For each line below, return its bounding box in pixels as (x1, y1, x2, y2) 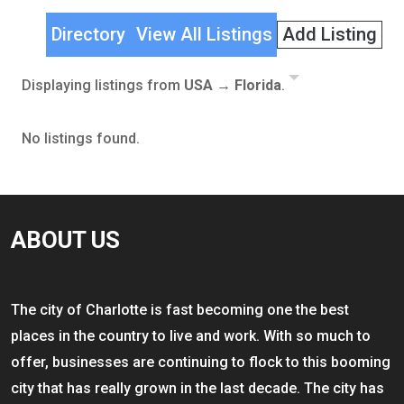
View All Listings (135, 23, 272, 45)
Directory (51, 23, 126, 45)
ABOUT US (11, 225, 120, 253)
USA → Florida (184, 76, 281, 94)
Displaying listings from (22, 76, 184, 94)
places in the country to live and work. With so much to (11, 327, 371, 345)
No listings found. (22, 129, 140, 147)
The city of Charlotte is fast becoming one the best (11, 301, 349, 319)
